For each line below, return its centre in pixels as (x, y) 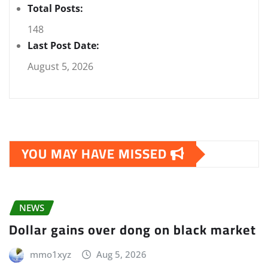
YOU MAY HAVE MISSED (96, 154)
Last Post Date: (65, 46)
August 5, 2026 (60, 67)
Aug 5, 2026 (122, 255)
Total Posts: (57, 9)
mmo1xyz (50, 255)
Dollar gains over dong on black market (133, 230)
